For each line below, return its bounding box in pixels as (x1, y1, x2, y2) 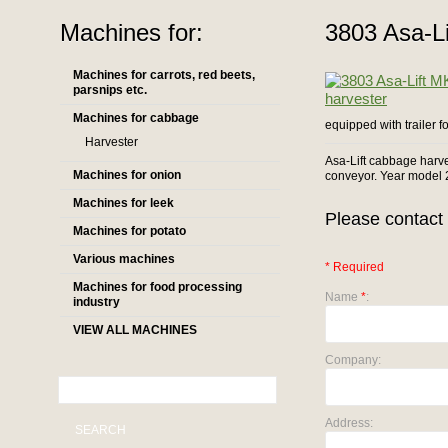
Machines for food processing (73, 280, 242, 294)
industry (73, 295, 120, 309)
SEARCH (75, 423, 126, 437)
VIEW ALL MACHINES (73, 323, 197, 337)
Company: (325, 353, 381, 367)
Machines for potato (73, 224, 186, 238)
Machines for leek (73, 196, 174, 210)
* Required (325, 260, 384, 274)
